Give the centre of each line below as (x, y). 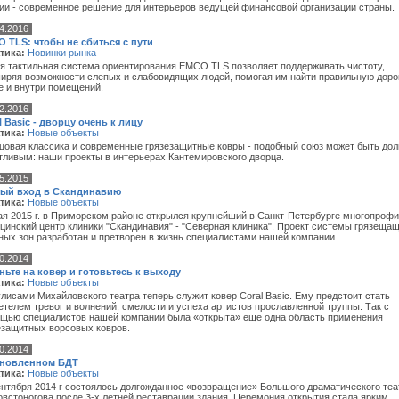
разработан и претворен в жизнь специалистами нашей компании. (185, 237)
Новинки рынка (61, 53)
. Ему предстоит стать (339, 296)
